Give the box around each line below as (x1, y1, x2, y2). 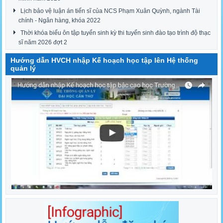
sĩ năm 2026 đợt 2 (18, 39, 68, 46)
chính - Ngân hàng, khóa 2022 (18, 17, 101, 24)
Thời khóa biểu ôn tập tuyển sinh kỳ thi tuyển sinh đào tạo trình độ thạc (20, 29, 211, 37)
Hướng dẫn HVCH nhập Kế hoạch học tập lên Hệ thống (10, 56, 199, 65)
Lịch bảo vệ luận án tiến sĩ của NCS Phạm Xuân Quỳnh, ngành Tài (20, 7, 201, 15)
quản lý (10, 64, 36, 73)
